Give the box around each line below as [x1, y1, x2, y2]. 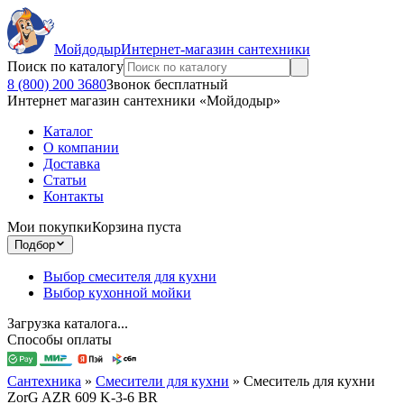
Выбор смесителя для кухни [43, 269, 216, 284]
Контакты [43, 188, 104, 204]
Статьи [43, 172, 87, 188]
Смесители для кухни [96, 373, 229, 389]
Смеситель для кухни [243, 373, 375, 389]
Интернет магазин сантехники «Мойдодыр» [7, 93, 280, 108]
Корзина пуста [92, 219, 181, 234]
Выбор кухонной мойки [43, 285, 191, 300]
